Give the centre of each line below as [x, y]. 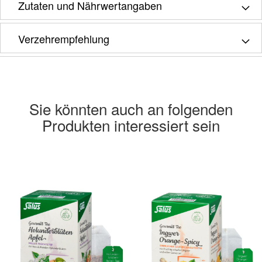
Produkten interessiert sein [131, 125]
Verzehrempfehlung [64, 38]
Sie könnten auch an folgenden [131, 108]
